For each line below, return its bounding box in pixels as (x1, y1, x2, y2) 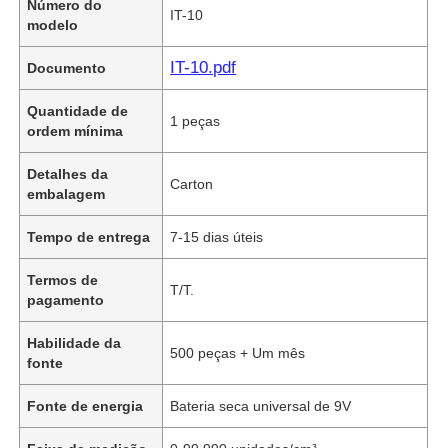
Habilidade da (27, 334, 122, 351)
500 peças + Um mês (170, 344, 306, 361)
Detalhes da (27, 165, 109, 182)
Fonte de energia (27, 397, 144, 414)
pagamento (27, 291, 105, 308)
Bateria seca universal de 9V (170, 397, 352, 414)
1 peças (170, 112, 221, 129)
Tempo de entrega (27, 228, 151, 245)
